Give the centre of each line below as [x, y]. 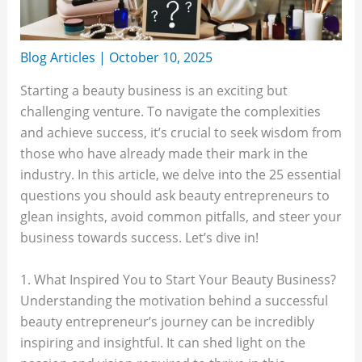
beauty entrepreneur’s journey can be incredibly [167, 321]
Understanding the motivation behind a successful [174, 300]
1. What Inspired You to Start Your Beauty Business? [178, 279]
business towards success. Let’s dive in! [139, 238]
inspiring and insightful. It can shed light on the [162, 342]
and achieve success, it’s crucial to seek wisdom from [181, 133]
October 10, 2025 [160, 58]
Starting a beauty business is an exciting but [154, 91]
